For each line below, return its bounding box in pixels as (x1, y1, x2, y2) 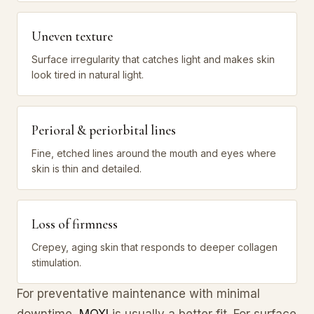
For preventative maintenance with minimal (17, 286, 260, 301)
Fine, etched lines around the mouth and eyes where (32, 146, 276, 159)
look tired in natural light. (32, 68, 144, 81)
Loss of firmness (32, 215, 118, 232)
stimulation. (32, 256, 81, 268)
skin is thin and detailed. (32, 162, 142, 175)
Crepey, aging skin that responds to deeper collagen (32, 240, 278, 253)
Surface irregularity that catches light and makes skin (32, 53, 275, 65)
